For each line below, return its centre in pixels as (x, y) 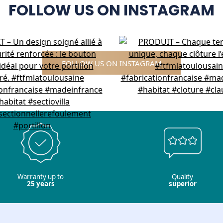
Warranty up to (41, 176)
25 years (41, 183)
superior (182, 183)
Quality (182, 176)
